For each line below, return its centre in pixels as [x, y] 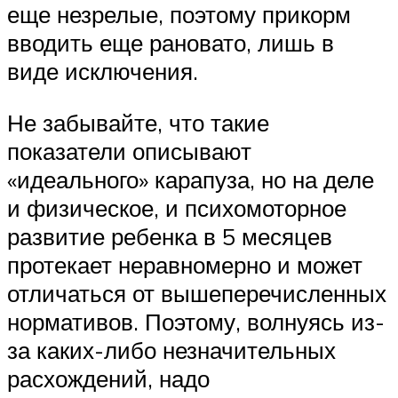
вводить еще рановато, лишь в [171, 43]
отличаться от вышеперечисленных [197, 294]
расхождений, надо [108, 379]
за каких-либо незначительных [171, 350]
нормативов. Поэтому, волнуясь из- [196, 322]
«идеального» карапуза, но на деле [191, 180]
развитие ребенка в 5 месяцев [170, 237]
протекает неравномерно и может [185, 265]
